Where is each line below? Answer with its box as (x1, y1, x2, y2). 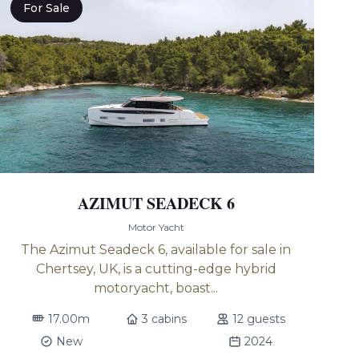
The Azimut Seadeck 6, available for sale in (21, 242, 292, 257)
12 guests (232, 312, 285, 326)
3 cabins (141, 312, 187, 326)
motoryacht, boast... (94, 280, 219, 296)
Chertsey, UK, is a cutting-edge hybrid (35, 261, 276, 276)
